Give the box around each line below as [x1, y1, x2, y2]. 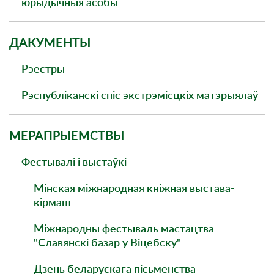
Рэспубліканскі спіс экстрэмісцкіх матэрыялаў [21, 88, 258, 102]
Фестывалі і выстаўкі [21, 155, 127, 168]
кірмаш [34, 195, 71, 209]
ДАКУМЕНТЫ [9, 35, 91, 50]
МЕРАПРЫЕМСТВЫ [9, 128, 124, 143]
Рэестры [21, 62, 65, 75]
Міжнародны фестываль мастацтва [34, 221, 214, 235]
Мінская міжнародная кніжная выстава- [34, 181, 235, 194]
